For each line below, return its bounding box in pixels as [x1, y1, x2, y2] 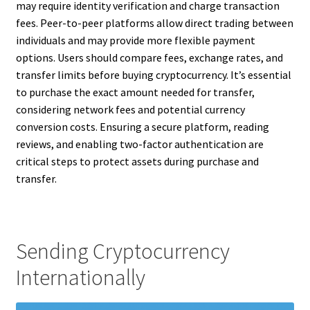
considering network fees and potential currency [15, 102, 245, 116]
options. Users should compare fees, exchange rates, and [15, 50, 283, 64]
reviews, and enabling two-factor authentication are [15, 136, 264, 151]
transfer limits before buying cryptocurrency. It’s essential [15, 67, 291, 82]
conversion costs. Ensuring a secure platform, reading [15, 119, 269, 134]
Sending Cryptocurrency [15, 237, 230, 266]
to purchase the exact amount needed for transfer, [15, 84, 255, 99]
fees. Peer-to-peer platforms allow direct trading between [15, 15, 293, 30]
